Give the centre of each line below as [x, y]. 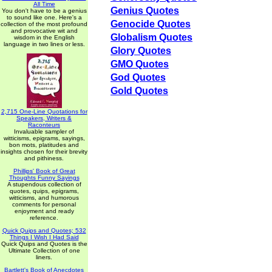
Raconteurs [44, 125]
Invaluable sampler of [44, 131]
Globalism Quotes [151, 37]
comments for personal [44, 204]
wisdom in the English [44, 37]
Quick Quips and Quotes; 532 [44, 230]
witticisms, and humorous [44, 198]
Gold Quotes [139, 91]
